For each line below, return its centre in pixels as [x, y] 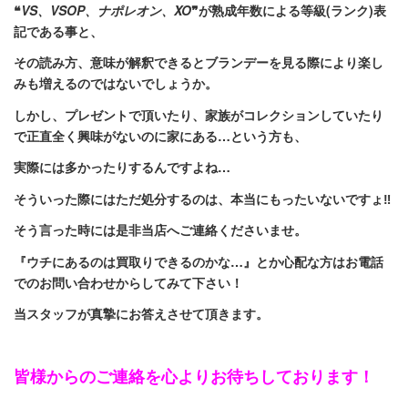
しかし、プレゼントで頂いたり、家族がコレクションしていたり [199, 114]
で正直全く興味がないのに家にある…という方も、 [160, 135]
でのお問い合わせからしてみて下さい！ [128, 282]
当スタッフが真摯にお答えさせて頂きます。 [141, 313]
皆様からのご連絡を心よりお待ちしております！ [194, 376]
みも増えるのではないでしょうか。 [116, 83]
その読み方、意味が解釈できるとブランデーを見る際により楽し [199, 62]
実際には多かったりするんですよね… [122, 167]
